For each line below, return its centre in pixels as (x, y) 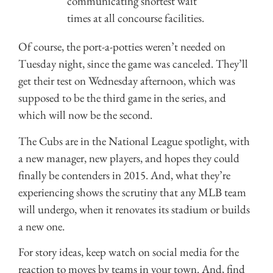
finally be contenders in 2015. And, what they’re (124, 175)
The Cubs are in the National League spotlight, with (134, 141)
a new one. (41, 226)
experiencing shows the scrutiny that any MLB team (132, 192)
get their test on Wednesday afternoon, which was (127, 81)
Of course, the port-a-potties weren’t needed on (122, 47)
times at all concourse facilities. (136, 18)
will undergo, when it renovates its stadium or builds (134, 209)
